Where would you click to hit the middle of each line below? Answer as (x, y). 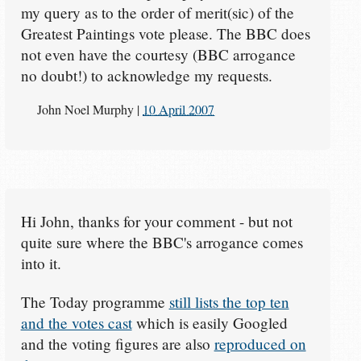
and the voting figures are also (117, 344)
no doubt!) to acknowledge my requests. (146, 75)
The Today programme (95, 302)
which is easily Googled (210, 323)
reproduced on (260, 344)
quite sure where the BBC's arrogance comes (162, 243)
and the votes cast (76, 323)
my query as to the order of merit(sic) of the (157, 12)
